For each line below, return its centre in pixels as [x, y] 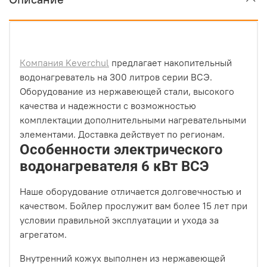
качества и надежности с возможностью [108, 106]
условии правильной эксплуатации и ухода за [119, 220]
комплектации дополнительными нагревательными [133, 120]
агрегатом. [43, 235]
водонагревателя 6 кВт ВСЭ [114, 167]
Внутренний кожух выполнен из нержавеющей [122, 258]
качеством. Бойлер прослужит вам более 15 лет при [133, 206]
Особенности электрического [121, 150]
